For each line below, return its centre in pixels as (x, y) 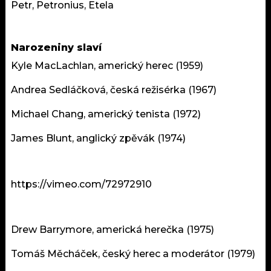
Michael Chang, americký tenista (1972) (106, 114)
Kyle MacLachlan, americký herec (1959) (107, 65)
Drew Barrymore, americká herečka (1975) (113, 229)
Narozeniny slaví (56, 47)
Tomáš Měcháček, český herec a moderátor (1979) (133, 253)
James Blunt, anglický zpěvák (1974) (98, 138)
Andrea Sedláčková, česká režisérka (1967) (114, 90)
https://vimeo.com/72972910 (81, 184)
